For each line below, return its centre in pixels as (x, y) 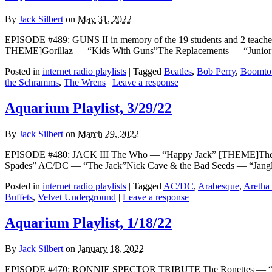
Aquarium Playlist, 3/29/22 (88, 108)
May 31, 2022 (105, 19)
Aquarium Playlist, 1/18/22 (88, 223)
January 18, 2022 (111, 248)
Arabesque (219, 186)
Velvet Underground (77, 197)
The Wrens (85, 83)
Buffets (19, 197)
